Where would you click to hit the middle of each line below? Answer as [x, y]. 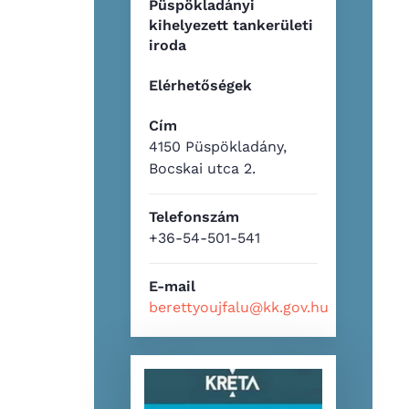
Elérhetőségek [201, 85]
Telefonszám [194, 216]
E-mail [173, 286]
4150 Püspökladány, [218, 146]
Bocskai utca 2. [203, 168]
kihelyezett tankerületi [231, 25]
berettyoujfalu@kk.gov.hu [239, 307]
